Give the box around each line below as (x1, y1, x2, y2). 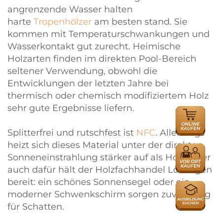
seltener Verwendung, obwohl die (7, 65, 157, 76)
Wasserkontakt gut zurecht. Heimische (7, 40, 181, 52)
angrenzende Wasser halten (7, 3, 133, 15)
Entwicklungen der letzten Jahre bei (7, 77, 169, 89)
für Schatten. (7, 201, 64, 212)
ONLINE (176, 107, 208, 116)
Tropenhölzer (34, 16, 92, 27)
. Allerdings (155, 127, 205, 138)
